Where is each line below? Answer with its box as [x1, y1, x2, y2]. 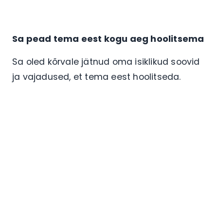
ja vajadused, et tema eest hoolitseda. [12, 71, 183, 83]
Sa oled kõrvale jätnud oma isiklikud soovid [12, 55, 200, 68]
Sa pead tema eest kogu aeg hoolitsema [12, 32, 204, 45]
